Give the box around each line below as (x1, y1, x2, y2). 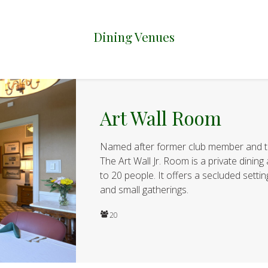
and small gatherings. (99, 182, 191, 196)
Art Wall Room (99, 104, 221, 130)
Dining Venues (93, 28, 175, 45)
